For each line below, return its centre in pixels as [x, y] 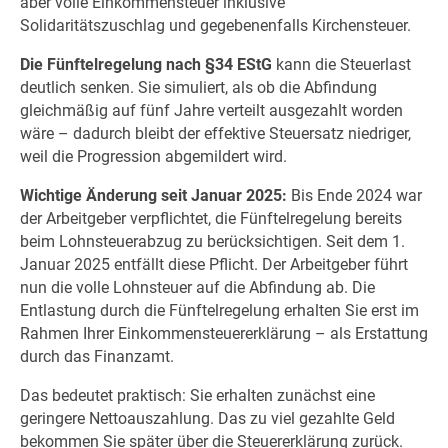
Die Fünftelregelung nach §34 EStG [145, 65]
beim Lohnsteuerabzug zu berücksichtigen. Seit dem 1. [212, 241]
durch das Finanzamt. [96, 356]
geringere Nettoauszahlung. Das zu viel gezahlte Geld [207, 418]
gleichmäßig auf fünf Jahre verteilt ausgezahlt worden [211, 111]
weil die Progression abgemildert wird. [153, 157]
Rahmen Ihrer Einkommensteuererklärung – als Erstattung [223, 333]
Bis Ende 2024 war [354, 195]
